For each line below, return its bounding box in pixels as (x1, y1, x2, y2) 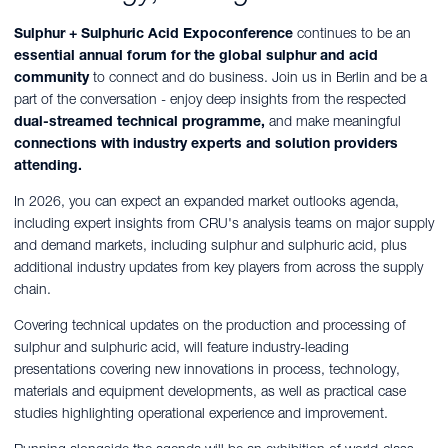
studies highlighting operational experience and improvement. (14, 404, 388, 423)
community (14, 68, 89, 87)
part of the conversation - (14, 90, 166, 109)
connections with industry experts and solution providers (14, 134, 398, 153)
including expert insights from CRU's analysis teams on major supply (14, 214, 434, 233)
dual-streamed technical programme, (14, 112, 265, 131)
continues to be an (297, 24, 411, 43)
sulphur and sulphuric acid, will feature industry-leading (14, 338, 349, 357)
